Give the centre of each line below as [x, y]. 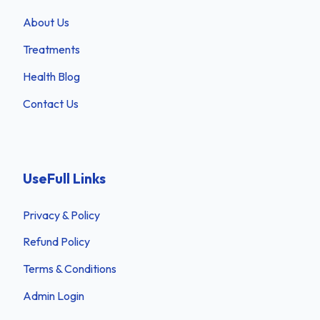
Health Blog [51, 76]
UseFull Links [64, 178]
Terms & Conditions [70, 269]
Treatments [51, 50]
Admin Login [54, 295]
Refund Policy [56, 242]
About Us [46, 22]
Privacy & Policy [61, 215]
